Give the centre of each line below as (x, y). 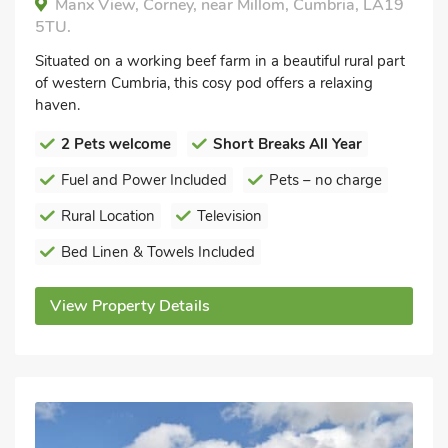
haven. (57, 105)
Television (229, 216)
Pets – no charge (325, 180)
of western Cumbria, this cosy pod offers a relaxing (204, 83)
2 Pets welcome (116, 144)
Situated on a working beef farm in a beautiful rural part (220, 61)
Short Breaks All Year (287, 144)
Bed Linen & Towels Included (158, 252)
